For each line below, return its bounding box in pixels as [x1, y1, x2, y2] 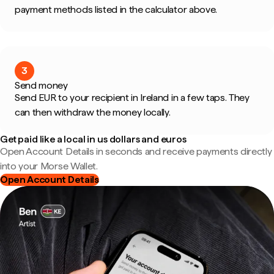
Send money [15, 80, 68, 91]
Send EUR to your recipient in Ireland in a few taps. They [15, 92, 250, 103]
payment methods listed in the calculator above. [15, 4, 217, 15]
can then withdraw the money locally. [15, 106, 171, 118]
